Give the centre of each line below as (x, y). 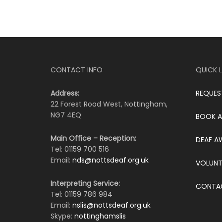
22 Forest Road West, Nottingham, (109, 104)
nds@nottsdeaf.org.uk (111, 160)
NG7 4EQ (66, 115)
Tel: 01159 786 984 (82, 194)
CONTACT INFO (77, 70)
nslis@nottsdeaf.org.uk (111, 205)
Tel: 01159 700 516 (80, 149)
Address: (65, 93)
